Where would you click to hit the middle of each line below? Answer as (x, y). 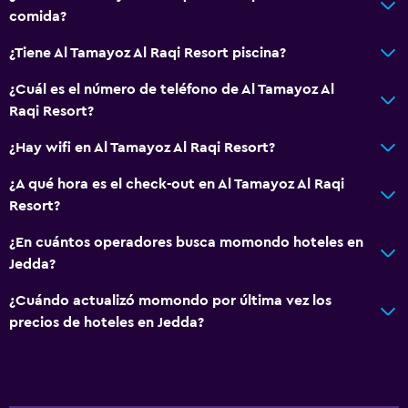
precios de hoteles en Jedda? (107, 322)
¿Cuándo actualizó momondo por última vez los (170, 300)
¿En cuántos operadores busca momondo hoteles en (186, 242)
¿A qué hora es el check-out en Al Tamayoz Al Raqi (177, 184)
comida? (38, 16)
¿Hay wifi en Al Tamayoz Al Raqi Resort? (142, 147)
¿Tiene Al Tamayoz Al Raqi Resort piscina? (148, 52)
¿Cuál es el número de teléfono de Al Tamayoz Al (172, 89)
